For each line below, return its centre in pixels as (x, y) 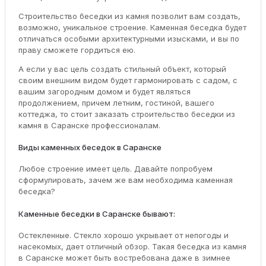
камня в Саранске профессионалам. (89, 125)
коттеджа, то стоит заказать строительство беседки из (126, 114)
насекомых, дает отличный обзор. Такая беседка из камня (132, 246)
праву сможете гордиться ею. (77, 50)
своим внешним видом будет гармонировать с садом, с (128, 80)
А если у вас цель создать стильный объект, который (122, 69)
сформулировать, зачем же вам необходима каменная (125, 180)
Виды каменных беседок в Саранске (90, 147)
